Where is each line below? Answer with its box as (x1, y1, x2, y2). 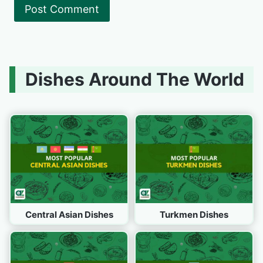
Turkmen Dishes (160, 208, 228, 220)
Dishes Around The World (25, 69, 244, 90)
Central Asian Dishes (25, 208, 113, 220)
